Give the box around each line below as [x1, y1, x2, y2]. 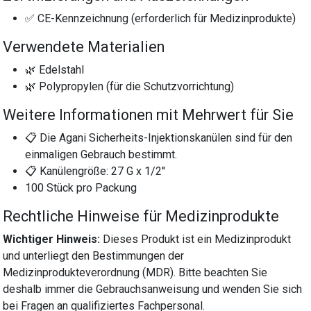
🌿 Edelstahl [25, 62, 85, 76]
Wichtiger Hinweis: [3, 232, 101, 246]
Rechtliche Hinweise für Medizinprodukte [3, 207, 280, 225]
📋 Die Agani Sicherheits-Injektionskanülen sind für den [25, 131, 293, 144]
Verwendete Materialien [3, 37, 165, 56]
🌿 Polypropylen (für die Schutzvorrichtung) [25, 79, 235, 93]
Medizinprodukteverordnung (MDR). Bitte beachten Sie [3, 265, 268, 279]
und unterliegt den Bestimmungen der [3, 249, 185, 262]
